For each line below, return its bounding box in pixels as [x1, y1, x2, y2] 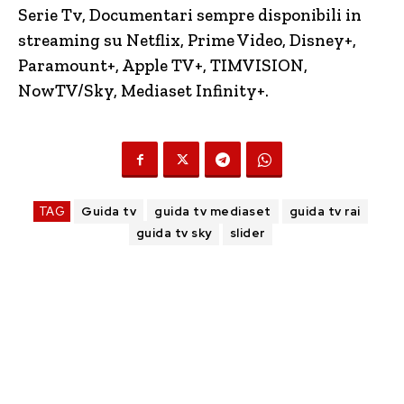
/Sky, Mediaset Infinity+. [78, 80, 269, 102]
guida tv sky [135, 225, 212, 242]
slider [229, 225, 265, 242]
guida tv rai [289, 204, 361, 220]
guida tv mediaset [154, 204, 271, 220]
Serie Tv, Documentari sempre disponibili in [18, 5, 362, 26]
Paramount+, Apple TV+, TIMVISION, [18, 55, 308, 77]
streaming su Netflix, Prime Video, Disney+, [18, 30, 356, 51]
